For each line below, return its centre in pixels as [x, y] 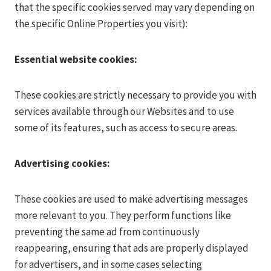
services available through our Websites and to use [124, 111]
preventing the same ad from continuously [107, 232]
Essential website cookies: [76, 59]
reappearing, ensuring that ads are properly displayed [132, 248]
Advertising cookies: [62, 163]
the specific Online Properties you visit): [101, 24]
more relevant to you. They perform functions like [123, 215]
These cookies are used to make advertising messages [131, 199]
